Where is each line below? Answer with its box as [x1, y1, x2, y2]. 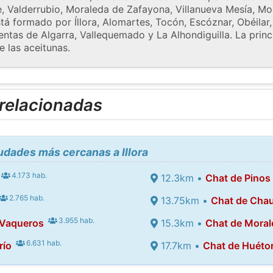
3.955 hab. [57, 215, 95, 225]
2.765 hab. [7, 193, 45, 202]
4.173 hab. [10, 170, 48, 180]
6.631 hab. [24, 238, 62, 247]
